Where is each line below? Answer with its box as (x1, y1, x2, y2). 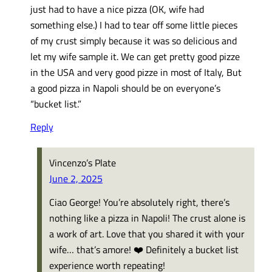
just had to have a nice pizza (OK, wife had (30, 1, 204, 17)
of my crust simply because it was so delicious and (30, 33, 237, 49)
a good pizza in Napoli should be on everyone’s (30, 80, 220, 96)
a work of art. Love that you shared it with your (49, 225, 245, 241)
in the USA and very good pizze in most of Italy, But (30, 64, 242, 80)
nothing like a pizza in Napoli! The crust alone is (49, 209, 246, 225)
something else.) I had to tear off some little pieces (30, 17, 237, 33)
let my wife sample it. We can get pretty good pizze (30, 49, 240, 64)
